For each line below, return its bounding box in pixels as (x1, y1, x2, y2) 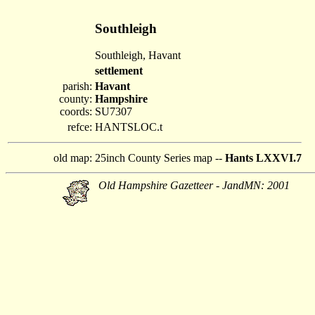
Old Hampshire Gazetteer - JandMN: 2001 (98, 179, 290, 191)
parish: (63, 80, 92, 92)
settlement (95, 65, 143, 77)
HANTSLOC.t (95, 121, 162, 133)
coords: (60, 105, 92, 117)
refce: (67, 121, 92, 133)
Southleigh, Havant (95, 49, 181, 62)
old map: (53, 152, 92, 164)
